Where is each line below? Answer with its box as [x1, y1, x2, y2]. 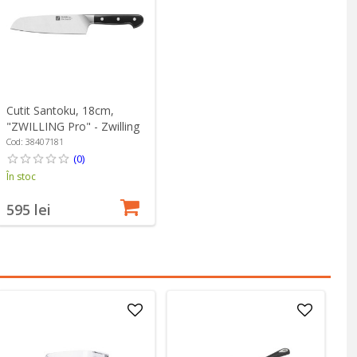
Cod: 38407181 [6, 135, 64, 148]
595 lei [6, 200, 51, 220]
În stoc [6, 170, 36, 184]
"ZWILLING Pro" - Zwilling [6, 119, 139, 135]
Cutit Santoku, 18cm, [6, 103, 114, 119]
